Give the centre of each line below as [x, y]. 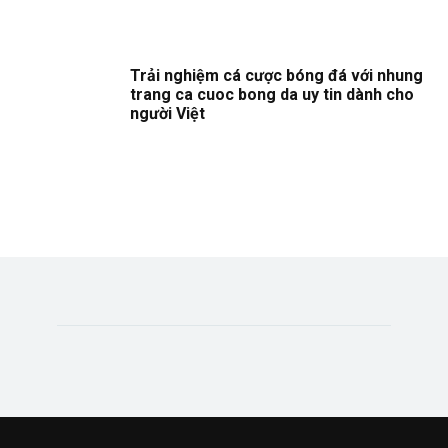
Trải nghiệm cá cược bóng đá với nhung [276, 75]
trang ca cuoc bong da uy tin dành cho [272, 94]
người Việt [167, 113]
